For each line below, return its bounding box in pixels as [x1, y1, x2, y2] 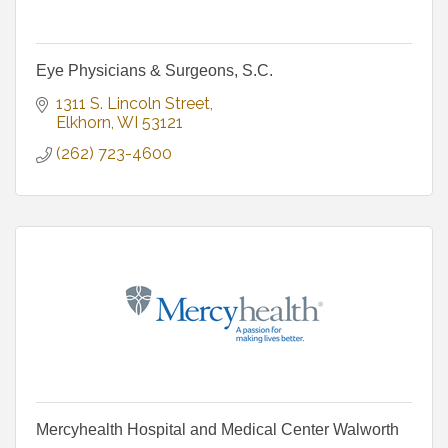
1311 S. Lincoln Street [56, 93, 210, 113]
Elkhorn [56, 112, 111, 132]
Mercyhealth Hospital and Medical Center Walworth [36, 420, 399, 438]
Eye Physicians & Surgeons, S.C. [36, 61, 273, 79]
